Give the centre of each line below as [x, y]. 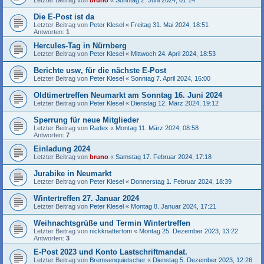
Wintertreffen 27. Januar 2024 [86, 198]
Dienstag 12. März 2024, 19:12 [175, 103]
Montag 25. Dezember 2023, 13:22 [189, 231]
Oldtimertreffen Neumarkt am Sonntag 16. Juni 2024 [128, 95]
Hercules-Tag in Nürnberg [80, 46]
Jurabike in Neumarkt [72, 174]
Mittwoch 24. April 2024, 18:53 [173, 54]
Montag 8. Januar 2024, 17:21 [174, 206]
